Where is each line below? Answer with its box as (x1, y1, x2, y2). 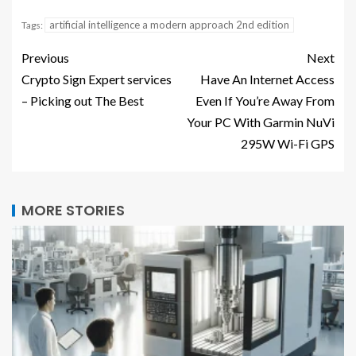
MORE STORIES (21, 200, 125, 220)
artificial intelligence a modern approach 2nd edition (49, 18, 289, 31)
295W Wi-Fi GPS (241, 136, 335, 151)
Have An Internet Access (200, 72, 335, 87)
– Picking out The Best (21, 93, 144, 108)
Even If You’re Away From (195, 93, 335, 108)
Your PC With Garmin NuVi (187, 114, 335, 130)
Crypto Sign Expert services (21, 72, 172, 87)
